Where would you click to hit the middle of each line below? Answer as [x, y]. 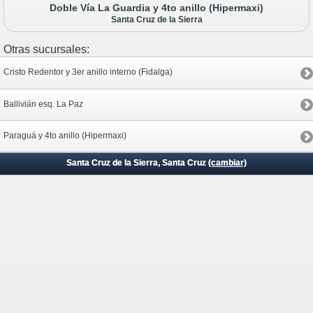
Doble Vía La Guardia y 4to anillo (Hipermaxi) [156, 8]
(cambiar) [227, 163]
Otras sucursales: [46, 50]
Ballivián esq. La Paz [43, 104]
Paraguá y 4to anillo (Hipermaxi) [65, 136]
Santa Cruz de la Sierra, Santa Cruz [137, 163]
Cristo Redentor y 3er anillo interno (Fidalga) [88, 72]
